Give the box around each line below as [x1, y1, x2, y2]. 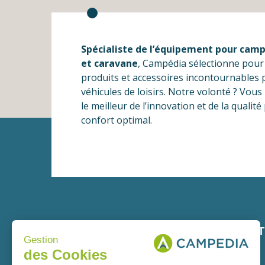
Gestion [24, 234, 58, 245]
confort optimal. [81, 114, 152, 127]
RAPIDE [89, 235, 129, 250]
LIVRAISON [89, 224, 147, 238]
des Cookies [24, 246, 107, 263]
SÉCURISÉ [208, 235, 259, 250]
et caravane [81, 57, 138, 70]
